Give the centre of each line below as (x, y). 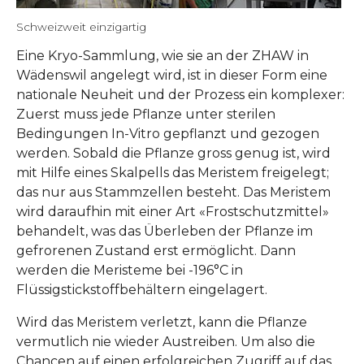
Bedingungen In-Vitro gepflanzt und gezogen (168, 133)
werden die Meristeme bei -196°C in (130, 270)
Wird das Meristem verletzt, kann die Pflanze (162, 322)
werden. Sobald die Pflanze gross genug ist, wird (173, 153)
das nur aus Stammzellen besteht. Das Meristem (173, 192)
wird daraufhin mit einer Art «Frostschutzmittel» (173, 211)
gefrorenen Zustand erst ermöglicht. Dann (156, 250)
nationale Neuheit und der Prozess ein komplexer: (180, 94)
